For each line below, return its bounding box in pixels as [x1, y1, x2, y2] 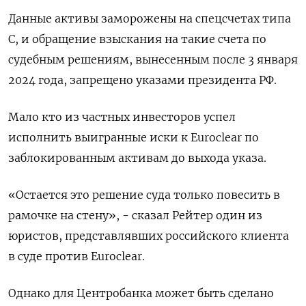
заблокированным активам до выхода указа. [8, 151, 266, 165]
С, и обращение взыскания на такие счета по [8, 32, 266, 46]
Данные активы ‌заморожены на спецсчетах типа [8, 12, 291, 25]
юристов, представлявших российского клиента [8, 229, 289, 242]
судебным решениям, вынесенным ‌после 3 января [8, 53, 298, 66]
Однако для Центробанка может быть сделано [8, 286, 274, 300]
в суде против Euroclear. [8, 249, 145, 263]
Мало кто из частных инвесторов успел [8, 110, 236, 124]
